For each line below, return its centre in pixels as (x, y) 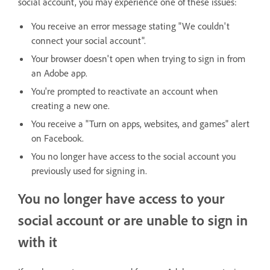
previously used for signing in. (89, 171)
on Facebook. (58, 138)
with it (38, 242)
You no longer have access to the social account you (133, 156)
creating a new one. (71, 105)
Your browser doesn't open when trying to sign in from (138, 58)
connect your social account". (89, 40)
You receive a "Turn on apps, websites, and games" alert (140, 124)
